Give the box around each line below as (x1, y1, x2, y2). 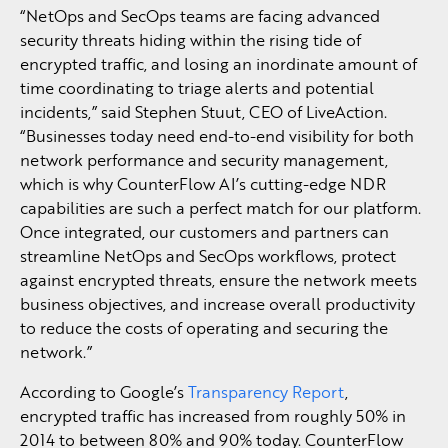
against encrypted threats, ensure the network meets (20, 268, 417, 291)
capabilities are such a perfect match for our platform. (20, 196, 421, 219)
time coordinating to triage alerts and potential (20, 76, 374, 99)
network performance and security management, (20, 148, 388, 171)
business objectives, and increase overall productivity (20, 292, 415, 315)
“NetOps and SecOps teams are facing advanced (20, 4, 380, 27)
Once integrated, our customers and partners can (20, 220, 389, 243)
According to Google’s (20, 380, 188, 403)
